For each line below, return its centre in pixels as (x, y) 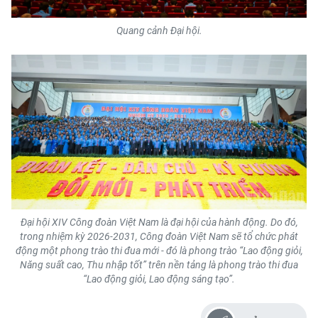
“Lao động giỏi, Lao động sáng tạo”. (159, 279)
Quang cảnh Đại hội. (159, 31)
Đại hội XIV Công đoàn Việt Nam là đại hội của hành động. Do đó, (159, 223)
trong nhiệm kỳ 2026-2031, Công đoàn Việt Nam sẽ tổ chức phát (159, 237)
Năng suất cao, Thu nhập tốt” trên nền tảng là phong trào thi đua (159, 265)
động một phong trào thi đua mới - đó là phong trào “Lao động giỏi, (159, 251)
